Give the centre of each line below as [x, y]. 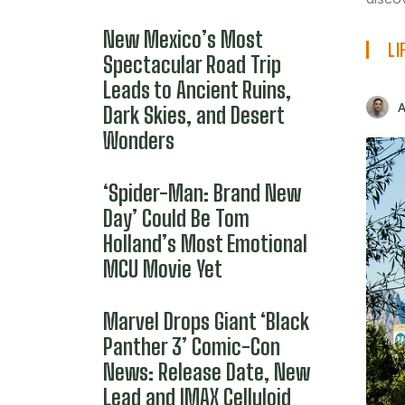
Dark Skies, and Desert [194, 115]
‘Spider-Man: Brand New [202, 193]
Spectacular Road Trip [192, 65]
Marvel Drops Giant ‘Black [206, 321]
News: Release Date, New [207, 372]
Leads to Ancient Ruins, [197, 90]
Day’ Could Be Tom [176, 218]
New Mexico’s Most [183, 39]
